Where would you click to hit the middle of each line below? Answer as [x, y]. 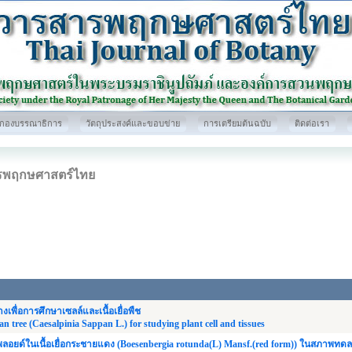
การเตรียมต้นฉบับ [237, 123]
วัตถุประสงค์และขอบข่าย [133, 123]
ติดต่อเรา [312, 123]
